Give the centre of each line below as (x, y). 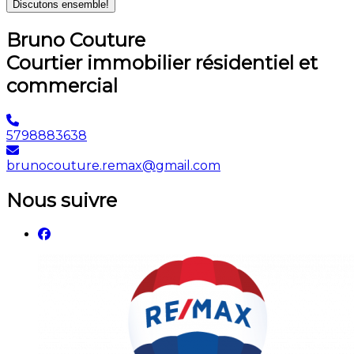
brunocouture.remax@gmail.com (113, 165)
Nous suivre (62, 200)
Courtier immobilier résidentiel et (162, 62)
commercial (62, 85)
